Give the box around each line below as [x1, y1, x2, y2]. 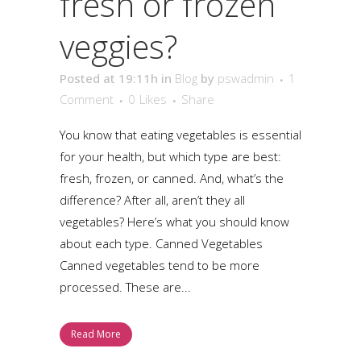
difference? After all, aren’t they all [60, 192, 245, 209]
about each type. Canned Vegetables [60, 235, 263, 252]
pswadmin [218, 70, 274, 87]
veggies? [60, 24, 177, 69]
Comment [60, 91, 114, 108]
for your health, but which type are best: [60, 148, 281, 165]
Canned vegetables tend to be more [60, 257, 259, 274]
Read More [71, 327, 121, 342]
